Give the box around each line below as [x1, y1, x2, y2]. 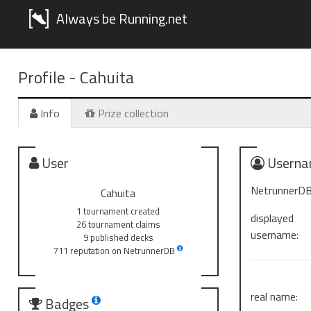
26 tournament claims [76, 217, 160, 231]
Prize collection [94, 105, 169, 121]
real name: [251, 288, 299, 305]
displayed [251, 210, 294, 226]
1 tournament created [76, 204, 160, 218]
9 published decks [83, 230, 153, 244]
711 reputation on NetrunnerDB [53, 244, 178, 258]
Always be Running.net [56, 8, 187, 29]
